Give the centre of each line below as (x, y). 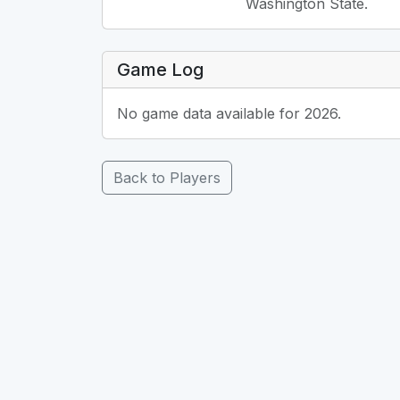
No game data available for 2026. (229, 113)
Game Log (160, 70)
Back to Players (167, 178)
